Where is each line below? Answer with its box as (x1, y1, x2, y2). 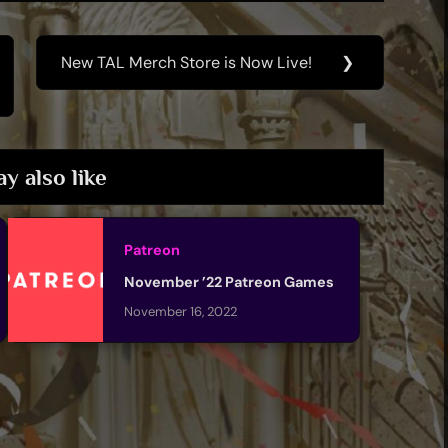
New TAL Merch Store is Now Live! (60, 52, 312, 74)
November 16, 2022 (123, 302, 237, 320)
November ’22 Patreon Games (123, 272, 334, 291)
